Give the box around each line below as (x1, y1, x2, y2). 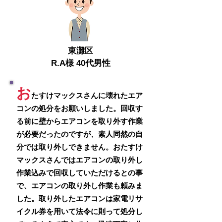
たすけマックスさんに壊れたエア (31, 91, 143, 100)
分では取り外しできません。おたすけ (16, 143, 143, 151)
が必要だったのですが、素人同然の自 (16, 130, 143, 138)
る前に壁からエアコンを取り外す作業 (16, 117, 143, 125)
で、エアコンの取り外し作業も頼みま (16, 181, 143, 190)
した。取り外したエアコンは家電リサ (16, 194, 143, 203)
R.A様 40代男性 (51, 58, 111, 68)
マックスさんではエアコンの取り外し (16, 156, 143, 164)
